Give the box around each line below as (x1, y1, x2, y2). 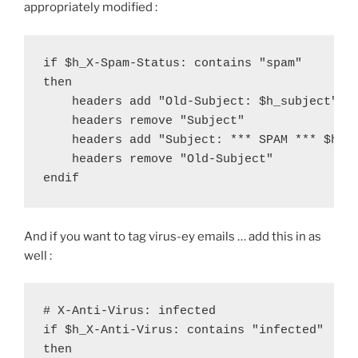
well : (24, 248, 52, 263)
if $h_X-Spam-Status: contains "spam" (43, 56, 302, 70)
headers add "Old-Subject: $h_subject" (43, 94, 338, 109)
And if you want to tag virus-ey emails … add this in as (24, 229, 321, 244)
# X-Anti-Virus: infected (43, 304, 216, 319)
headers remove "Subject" (43, 113, 245, 128)
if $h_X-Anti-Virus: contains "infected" (43, 324, 324, 338)
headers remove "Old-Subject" (43, 152, 273, 166)
